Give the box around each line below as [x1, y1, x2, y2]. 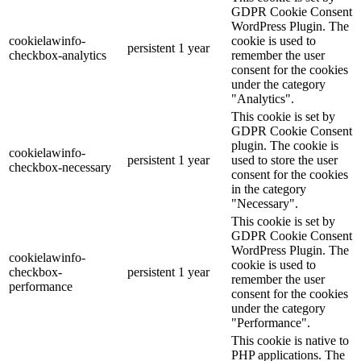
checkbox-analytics [9, 48, 106, 63]
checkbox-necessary [9, 160, 111, 175]
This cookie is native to [231, 334, 349, 348]
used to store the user [231, 153, 338, 168]
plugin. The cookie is [231, 139, 338, 153]
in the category [231, 182, 306, 197]
